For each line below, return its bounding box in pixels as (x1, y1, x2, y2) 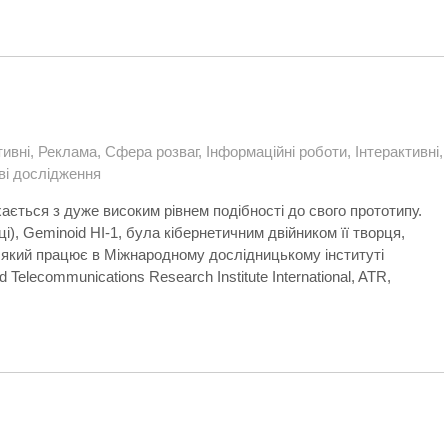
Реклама (38, 143, 97, 160)
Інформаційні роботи (206, 143, 347, 160)
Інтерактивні (355, 143, 439, 160)
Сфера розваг (105, 143, 198, 160)
